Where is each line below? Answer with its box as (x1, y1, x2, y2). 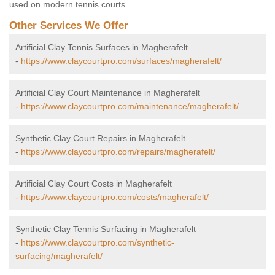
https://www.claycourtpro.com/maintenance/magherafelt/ (21, 101, 239, 112)
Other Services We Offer (9, 20, 128, 32)
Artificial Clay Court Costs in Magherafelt (15, 179, 172, 189)
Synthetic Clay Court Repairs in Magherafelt (15, 133, 185, 144)
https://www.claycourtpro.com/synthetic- (21, 238, 174, 248)
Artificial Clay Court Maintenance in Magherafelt (15, 88, 200, 98)
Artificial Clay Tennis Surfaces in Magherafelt (15, 42, 188, 53)
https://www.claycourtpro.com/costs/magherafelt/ (21, 192, 209, 203)
